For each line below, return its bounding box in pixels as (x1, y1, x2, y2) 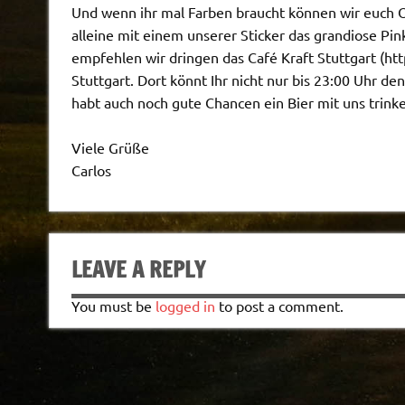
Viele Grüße (71, 137, 149, 156)
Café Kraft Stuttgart (247, 47, 376, 66)
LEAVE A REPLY (71, 253, 205, 285)
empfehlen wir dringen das (71, 47, 248, 66)
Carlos (71, 160, 111, 179)
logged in (155, 297, 215, 316)
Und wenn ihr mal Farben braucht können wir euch (71, 2, 398, 21)
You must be (71, 297, 155, 316)
